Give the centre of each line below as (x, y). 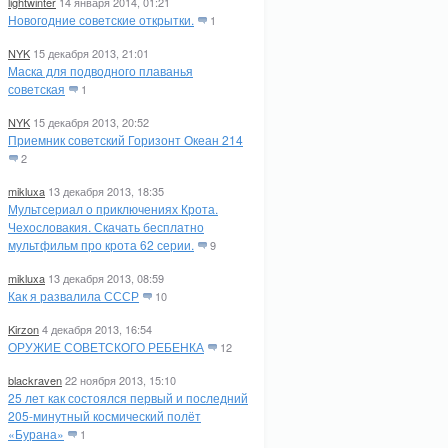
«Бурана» (36, 433)
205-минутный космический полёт (104, 415)
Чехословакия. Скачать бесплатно (106, 226)
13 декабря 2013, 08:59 (106, 278)
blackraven (35, 380)
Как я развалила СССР (73, 295)
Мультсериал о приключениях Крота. (113, 208)
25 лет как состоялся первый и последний (128, 397)
